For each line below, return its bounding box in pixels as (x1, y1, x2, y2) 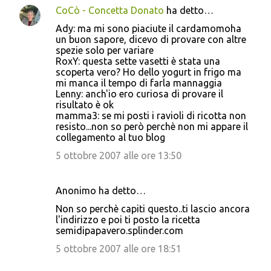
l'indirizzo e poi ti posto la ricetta (56, 214, 200, 225)
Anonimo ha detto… (56, 184, 146, 196)
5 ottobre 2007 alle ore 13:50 (56, 149, 181, 161)
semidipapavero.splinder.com (56, 224, 183, 236)
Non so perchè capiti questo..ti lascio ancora (56, 203, 250, 214)
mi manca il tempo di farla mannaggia (56, 77, 222, 88)
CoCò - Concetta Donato (56, 4, 164, 16)
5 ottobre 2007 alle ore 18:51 (56, 243, 181, 254)
